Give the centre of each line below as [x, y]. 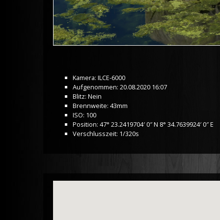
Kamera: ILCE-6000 [99, 77]
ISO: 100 [84, 115]
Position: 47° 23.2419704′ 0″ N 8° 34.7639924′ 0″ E [143, 124]
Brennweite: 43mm [100, 105]
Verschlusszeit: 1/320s [106, 133]
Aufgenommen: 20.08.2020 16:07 [120, 87]
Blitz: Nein [87, 96]
